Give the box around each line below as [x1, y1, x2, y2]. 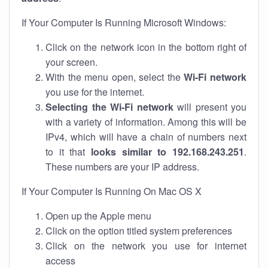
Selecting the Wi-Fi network [45, 100, 173, 114]
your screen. [45, 55, 98, 69]
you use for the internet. [45, 85, 144, 99]
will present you [173, 100, 246, 114]
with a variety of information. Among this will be [45, 115, 246, 129]
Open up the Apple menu [45, 209, 151, 223]
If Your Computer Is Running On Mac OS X [22, 184, 202, 198]
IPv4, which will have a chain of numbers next [45, 130, 246, 144]
